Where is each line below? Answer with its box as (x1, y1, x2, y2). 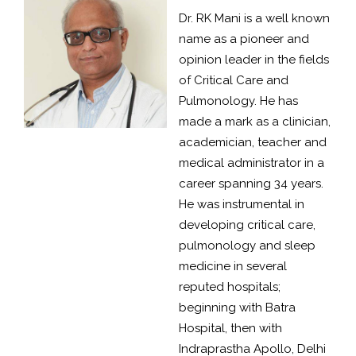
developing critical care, (179, 218, 315, 233)
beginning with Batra (179, 300, 296, 315)
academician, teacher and (179, 135, 327, 150)
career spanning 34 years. (179, 176, 323, 192)
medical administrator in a (179, 156, 324, 171)
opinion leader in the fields (179, 52, 329, 68)
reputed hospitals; (179, 280, 281, 295)
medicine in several (179, 259, 287, 274)
